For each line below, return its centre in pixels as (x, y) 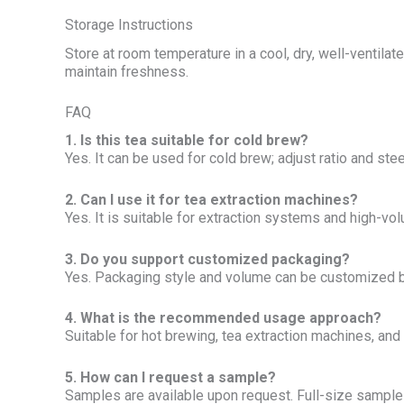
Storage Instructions (129, 25)
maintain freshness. (127, 71)
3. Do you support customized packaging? (207, 259)
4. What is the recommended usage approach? (223, 318)
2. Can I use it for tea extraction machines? (211, 199)
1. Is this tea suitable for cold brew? (187, 141)
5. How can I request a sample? (170, 377)
